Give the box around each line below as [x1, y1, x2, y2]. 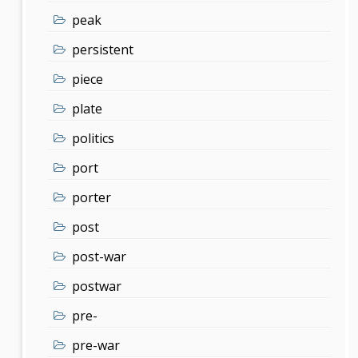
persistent [72, 40, 134, 58]
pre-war [72, 336, 121, 354]
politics [72, 129, 115, 147]
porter [72, 188, 112, 206]
